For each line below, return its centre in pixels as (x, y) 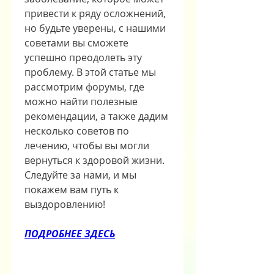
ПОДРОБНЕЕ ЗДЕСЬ (70, 234)
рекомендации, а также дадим (96, 117)
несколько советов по (77, 131)
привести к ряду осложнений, (95, 14)
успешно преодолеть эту (83, 58)
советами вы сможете (76, 43)
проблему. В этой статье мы (90, 72)
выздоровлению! (65, 205)
